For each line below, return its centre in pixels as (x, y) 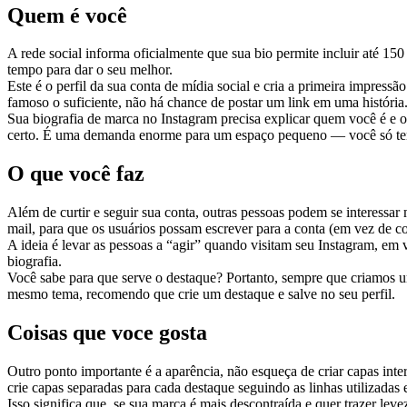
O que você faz (76, 174)
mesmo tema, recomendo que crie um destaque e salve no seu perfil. (201, 294)
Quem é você (67, 15)
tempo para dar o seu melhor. (90, 70)
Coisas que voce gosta (107, 333)
